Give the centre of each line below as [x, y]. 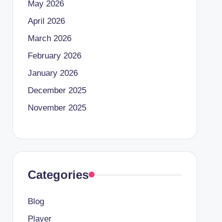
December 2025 [57, 90]
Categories [58, 175]
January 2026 [53, 73]
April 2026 [46, 21]
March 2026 [49, 38]
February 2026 [54, 56]
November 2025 [57, 108]
